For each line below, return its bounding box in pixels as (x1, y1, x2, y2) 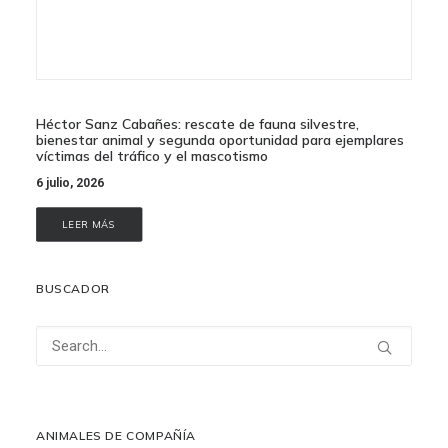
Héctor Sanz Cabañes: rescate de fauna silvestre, (36, 115, 359, 134)
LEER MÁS (61, 218, 117, 231)
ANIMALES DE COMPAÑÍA (36, 428, 196, 443)
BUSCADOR (36, 281, 110, 296)
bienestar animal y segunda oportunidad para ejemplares (36, 131, 404, 150)
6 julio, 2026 (36, 176, 104, 191)
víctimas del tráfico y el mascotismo (36, 147, 268, 166)
